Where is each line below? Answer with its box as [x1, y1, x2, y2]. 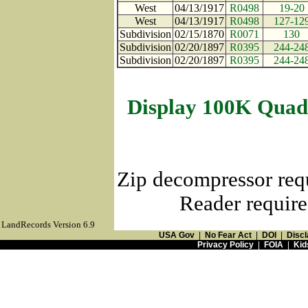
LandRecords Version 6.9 [1, 219, 95, 230]
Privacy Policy [197, 240, 254, 250]
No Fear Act [205, 230, 252, 240]
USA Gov [159, 230, 195, 240]
